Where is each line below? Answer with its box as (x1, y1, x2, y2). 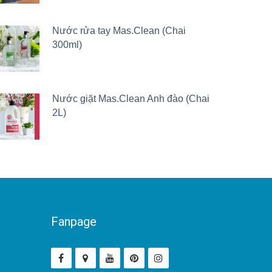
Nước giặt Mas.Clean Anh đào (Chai (52, 93, 209, 104)
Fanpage (50, 214, 97, 229)
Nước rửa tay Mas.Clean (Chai (52, 25, 186, 36)
